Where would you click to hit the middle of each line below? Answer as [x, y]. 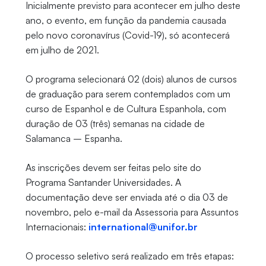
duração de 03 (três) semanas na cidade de [115, 124]
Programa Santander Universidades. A [103, 183]
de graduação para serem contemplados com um [128, 94]
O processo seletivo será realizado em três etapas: [129, 256]
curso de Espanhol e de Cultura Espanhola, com [126, 109]
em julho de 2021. [62, 50]
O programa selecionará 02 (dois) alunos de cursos [131, 79]
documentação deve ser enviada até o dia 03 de [126, 197]
